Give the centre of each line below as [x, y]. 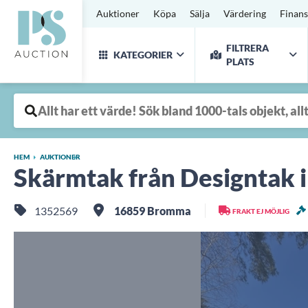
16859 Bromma [152, 211]
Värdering [245, 13]
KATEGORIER [143, 55]
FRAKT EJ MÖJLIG [261, 211]
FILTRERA [247, 48]
